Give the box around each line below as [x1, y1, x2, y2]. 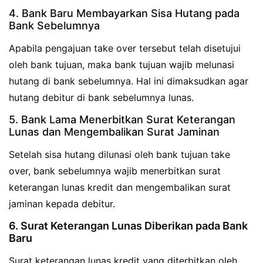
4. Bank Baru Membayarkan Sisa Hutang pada [9, 7, 240, 20]
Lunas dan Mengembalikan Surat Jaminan [9, 126, 220, 139]
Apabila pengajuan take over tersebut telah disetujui [9, 42, 241, 55]
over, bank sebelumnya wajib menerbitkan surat [9, 165, 221, 177]
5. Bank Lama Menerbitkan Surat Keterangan [9, 113, 235, 126]
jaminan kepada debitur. [9, 198, 115, 210]
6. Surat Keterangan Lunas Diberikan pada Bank [9, 220, 248, 232]
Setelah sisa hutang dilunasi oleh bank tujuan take [9, 149, 230, 161]
